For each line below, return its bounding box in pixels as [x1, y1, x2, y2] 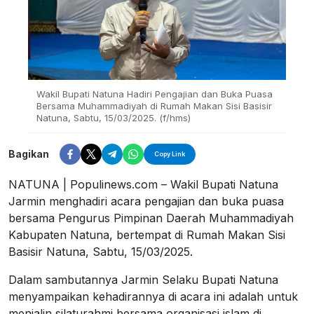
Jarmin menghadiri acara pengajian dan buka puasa [8, 193, 284, 208]
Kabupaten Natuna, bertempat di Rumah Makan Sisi [8, 227, 285, 242]
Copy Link [154, 149, 185, 158]
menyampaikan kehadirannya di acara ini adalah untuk [8, 289, 298, 303]
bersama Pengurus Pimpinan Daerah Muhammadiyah [8, 210, 294, 225]
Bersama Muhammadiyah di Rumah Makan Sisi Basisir [36, 100, 272, 111]
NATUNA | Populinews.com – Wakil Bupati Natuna [8, 177, 278, 191]
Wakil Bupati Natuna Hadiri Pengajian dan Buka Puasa [36, 88, 273, 100]
